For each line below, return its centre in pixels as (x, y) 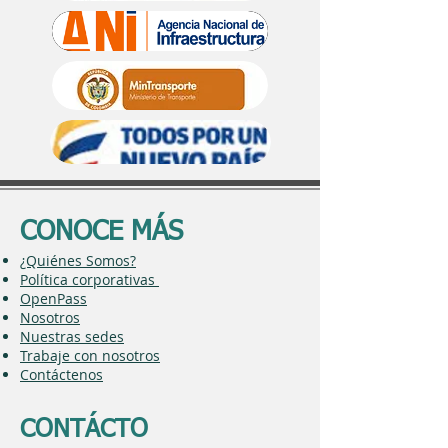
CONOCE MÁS (101, 233)
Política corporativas (89, 280)
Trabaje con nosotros (90, 356)
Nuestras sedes (72, 337)
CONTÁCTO (84, 431)
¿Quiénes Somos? (78, 261)
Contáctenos (61, 375)
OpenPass (53, 299)
